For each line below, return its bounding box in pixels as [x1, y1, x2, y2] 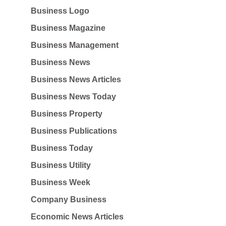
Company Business [30, 195, 106, 204]
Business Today [30, 144, 93, 153]
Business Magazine [30, 24, 105, 33]
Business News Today [30, 92, 116, 101]
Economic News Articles [30, 212, 124, 221]
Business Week [30, 178, 90, 187]
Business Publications [30, 127, 117, 136]
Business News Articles [30, 75, 121, 84]
